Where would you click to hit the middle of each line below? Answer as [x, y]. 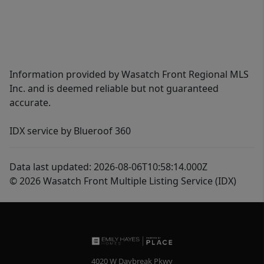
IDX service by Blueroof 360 [70, 131]
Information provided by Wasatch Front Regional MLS [129, 74]
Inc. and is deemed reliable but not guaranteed [114, 88]
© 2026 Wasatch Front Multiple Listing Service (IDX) [123, 181]
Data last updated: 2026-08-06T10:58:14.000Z [108, 167]
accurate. [30, 103]
